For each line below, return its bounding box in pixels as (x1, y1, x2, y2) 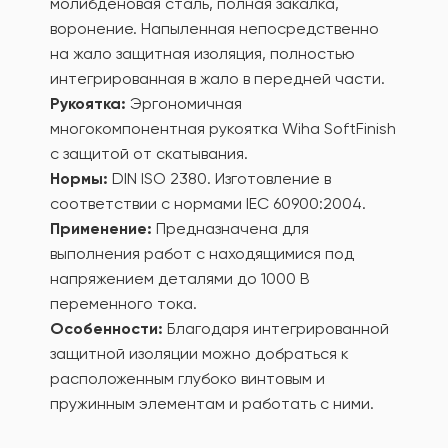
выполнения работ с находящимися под (50, 244, 354, 263)
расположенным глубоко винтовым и (50, 369, 325, 388)
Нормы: (50, 169, 108, 188)
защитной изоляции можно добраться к (50, 344, 349, 363)
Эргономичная (126, 94, 242, 113)
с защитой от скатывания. (50, 144, 248, 163)
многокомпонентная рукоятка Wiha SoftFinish (50, 119, 396, 138)
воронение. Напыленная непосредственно (50, 19, 379, 38)
